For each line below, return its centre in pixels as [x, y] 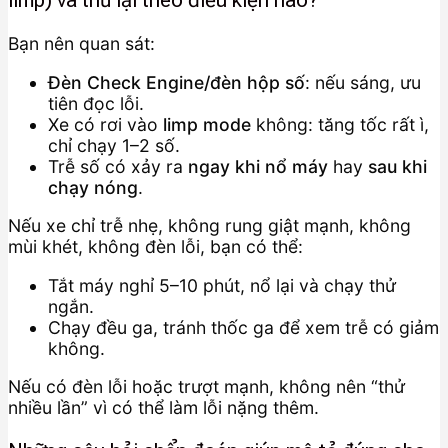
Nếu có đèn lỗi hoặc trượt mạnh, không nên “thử [206, 387]
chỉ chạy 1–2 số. [114, 145]
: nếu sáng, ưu [363, 82]
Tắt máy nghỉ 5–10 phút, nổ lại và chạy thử [222, 285]
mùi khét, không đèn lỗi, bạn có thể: [155, 247]
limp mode [207, 124]
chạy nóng [93, 187]
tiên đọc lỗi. [96, 103]
